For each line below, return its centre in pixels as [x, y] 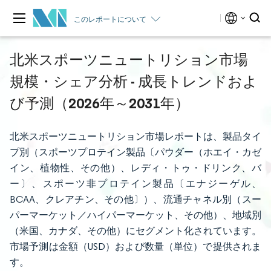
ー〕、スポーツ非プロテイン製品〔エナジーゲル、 [135, 184]
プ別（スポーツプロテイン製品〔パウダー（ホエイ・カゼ [135, 152]
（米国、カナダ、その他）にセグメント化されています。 [135, 231]
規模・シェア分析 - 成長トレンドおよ [134, 81]
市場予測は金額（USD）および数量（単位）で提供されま [135, 247]
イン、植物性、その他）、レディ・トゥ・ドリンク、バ [135, 168]
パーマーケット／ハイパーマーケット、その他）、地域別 [135, 215]
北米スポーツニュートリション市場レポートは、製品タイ [135, 136]
